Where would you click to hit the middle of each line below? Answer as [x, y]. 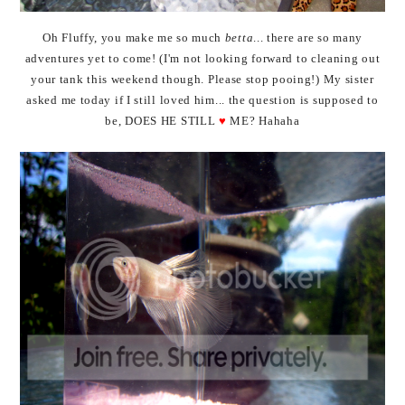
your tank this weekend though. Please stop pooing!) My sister [202, 79]
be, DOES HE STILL [162, 121]
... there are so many [308, 38]
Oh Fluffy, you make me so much [134, 38]
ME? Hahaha [263, 121]
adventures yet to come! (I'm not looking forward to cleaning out [202, 58]
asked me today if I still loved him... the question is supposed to [202, 100]
